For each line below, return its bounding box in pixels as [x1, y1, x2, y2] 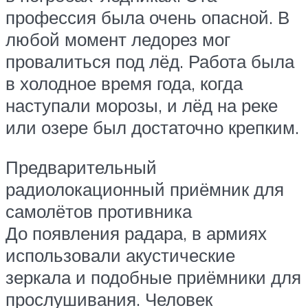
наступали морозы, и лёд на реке [5, 94, 278, 117]
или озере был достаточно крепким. [5, 116, 299, 139]
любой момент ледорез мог [5, 28, 230, 51]
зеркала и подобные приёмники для [5, 265, 301, 288]
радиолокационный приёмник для [5, 177, 284, 200]
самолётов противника [5, 199, 192, 222]
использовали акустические [5, 243, 235, 266]
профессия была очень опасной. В [5, 6, 289, 29]
